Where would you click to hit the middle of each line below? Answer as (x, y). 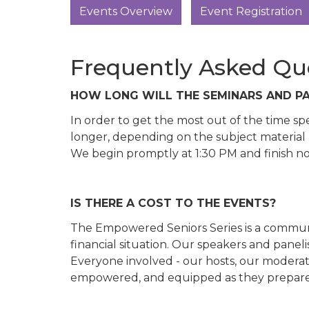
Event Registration (251, 11)
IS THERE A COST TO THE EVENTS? (173, 203)
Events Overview (126, 11)
